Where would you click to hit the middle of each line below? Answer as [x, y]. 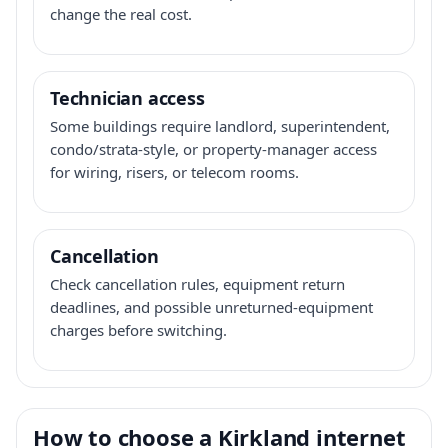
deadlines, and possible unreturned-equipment [211, 306]
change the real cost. [121, 13]
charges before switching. [138, 329]
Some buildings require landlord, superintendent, [220, 125]
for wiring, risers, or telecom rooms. [174, 171]
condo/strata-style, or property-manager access [213, 148]
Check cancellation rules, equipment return [197, 283]
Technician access [127, 97]
